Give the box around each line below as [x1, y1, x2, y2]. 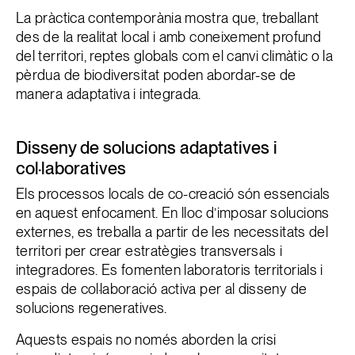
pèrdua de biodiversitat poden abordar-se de [16, 67, 296, 83]
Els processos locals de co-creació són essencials [16, 185, 330, 202]
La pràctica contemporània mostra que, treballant [16, 10, 319, 26]
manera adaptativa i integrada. [16, 86, 201, 102]
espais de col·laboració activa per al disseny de [16, 281, 307, 297]
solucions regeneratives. [16, 300, 167, 316]
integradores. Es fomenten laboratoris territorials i [16, 261, 323, 278]
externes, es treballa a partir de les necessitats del [16, 223, 329, 240]
